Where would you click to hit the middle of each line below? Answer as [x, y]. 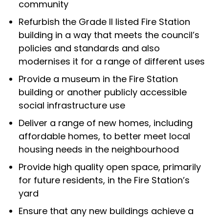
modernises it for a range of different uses [112, 61]
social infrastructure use [72, 105]
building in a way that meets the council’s [109, 35]
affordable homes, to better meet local [105, 136]
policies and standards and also [89, 48]
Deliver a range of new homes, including [106, 123]
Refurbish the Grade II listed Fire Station [105, 22]
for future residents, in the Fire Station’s [104, 180]
